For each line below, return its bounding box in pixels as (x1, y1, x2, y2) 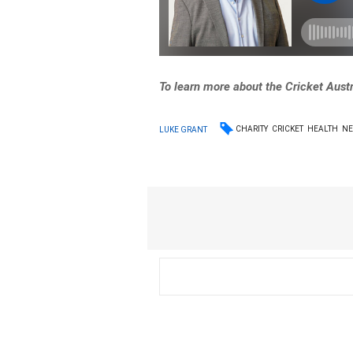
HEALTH (307, 124, 339, 133)
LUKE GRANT (159, 124, 208, 134)
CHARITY (236, 124, 269, 133)
